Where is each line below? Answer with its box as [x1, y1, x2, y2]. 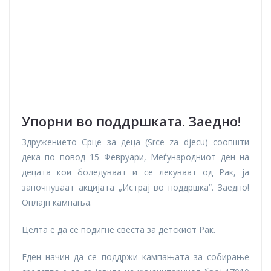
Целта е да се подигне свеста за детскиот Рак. [22, 224, 215, 236]
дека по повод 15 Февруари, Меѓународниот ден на [22, 151, 249, 163]
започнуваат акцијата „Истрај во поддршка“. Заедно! [22, 181, 249, 194]
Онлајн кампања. [22, 197, 92, 209]
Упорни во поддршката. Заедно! [22, 112, 241, 131]
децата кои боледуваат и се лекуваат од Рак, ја [22, 166, 249, 178]
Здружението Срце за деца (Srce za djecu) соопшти [22, 136, 249, 148]
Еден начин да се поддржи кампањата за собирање [22, 251, 249, 263]
